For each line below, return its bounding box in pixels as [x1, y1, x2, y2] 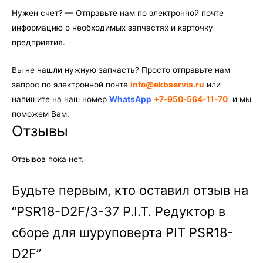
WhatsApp [109, 94, 151, 104]
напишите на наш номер [12, 94, 109, 104]
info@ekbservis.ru [130, 79, 204, 89]
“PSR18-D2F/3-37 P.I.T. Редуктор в [12, 203, 225, 219]
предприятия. [12, 37, 65, 47]
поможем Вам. [12, 109, 69, 119]
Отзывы [12, 122, 68, 140]
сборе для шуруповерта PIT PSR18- [12, 224, 233, 240]
